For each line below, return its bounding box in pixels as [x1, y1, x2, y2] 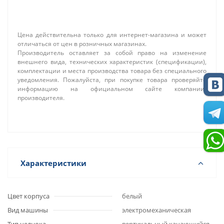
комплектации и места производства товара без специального [17, 66, 206, 75]
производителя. [17, 93, 64, 102]
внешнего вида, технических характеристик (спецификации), [17, 57, 206, 66]
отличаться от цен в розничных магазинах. [17, 39, 146, 48]
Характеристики [20, 158, 86, 168]
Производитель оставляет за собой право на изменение [17, 48, 206, 57]
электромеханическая [122, 205, 191, 214]
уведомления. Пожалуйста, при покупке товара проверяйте [17, 75, 206, 84]
